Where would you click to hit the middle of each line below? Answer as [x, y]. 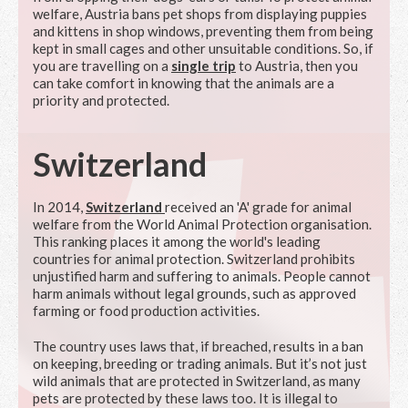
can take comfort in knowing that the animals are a [184, 83]
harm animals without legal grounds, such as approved [194, 294]
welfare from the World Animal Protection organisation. [202, 224]
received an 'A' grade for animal [258, 207]
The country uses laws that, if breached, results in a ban [198, 347]
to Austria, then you [297, 66]
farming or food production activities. [146, 311]
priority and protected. [101, 101]
